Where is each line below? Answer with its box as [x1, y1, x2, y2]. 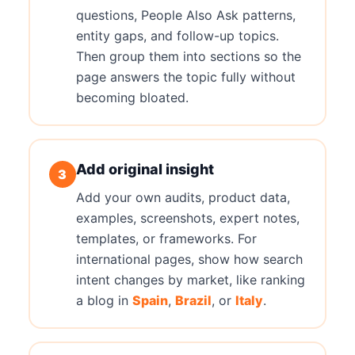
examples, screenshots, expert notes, [75, 209, 300, 226]
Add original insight [75, 160, 214, 177]
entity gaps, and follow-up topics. [75, 27, 279, 44]
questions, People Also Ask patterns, [75, 6, 296, 23]
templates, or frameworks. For [75, 230, 257, 246]
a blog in [75, 292, 132, 308]
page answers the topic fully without [75, 68, 296, 85]
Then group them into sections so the [75, 48, 301, 64]
